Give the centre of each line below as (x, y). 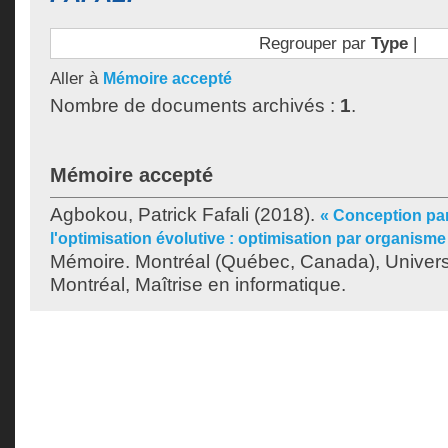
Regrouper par (314, 43)
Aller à (76, 78)
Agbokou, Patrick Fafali (149, 214)
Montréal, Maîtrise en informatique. (198, 284)
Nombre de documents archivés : (195, 105)
